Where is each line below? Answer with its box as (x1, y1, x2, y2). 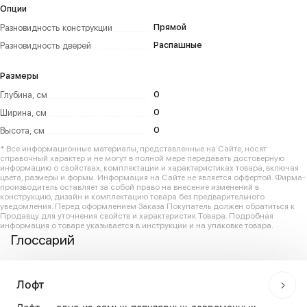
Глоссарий (11, 232, 75, 248)
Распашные (153, 40, 202, 50)
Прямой (153, 22, 186, 32)
